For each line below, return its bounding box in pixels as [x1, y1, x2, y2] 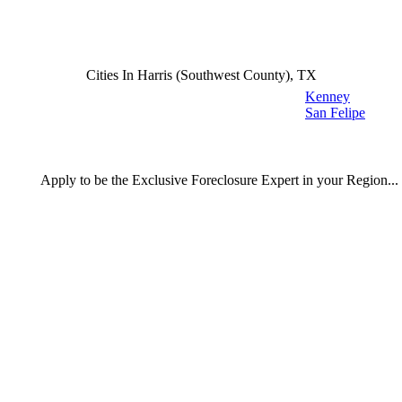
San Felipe [305, 104, 365, 120]
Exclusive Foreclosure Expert [132, 171, 299, 188]
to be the [76, 171, 132, 188]
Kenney [305, 88, 350, 104]
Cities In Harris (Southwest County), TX [85, 66, 317, 83]
